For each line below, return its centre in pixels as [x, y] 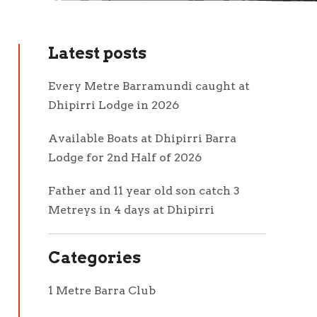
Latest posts [97, 53]
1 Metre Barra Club [102, 290]
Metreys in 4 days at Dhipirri [131, 210]
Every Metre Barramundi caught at [149, 86]
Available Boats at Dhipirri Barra [142, 138]
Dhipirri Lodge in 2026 [114, 105]
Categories [94, 258]
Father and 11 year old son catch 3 [144, 191]
